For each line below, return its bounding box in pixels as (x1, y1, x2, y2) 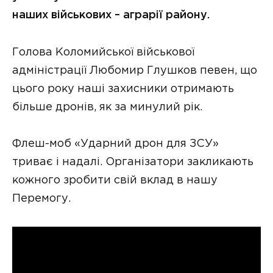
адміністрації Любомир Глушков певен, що (12, 65, 257, 76)
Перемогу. (12, 194, 71, 204)
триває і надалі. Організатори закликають (12, 157, 253, 168)
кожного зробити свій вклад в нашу (12, 175, 218, 186)
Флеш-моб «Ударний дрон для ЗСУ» (12, 139, 219, 149)
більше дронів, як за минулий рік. (12, 102, 202, 112)
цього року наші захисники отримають (12, 83, 234, 94)
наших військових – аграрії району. (12, 10, 210, 20)
